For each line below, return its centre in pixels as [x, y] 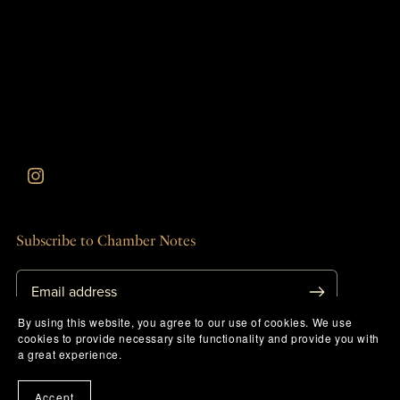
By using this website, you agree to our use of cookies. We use [185, 322]
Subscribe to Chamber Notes [105, 241]
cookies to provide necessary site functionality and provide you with [199, 338]
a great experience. [70, 354]
